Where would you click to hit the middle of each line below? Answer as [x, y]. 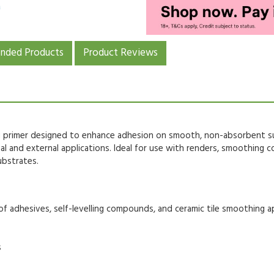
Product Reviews [120, 53]
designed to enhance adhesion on [98, 135]
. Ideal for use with [148, 148]
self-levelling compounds [104, 209]
